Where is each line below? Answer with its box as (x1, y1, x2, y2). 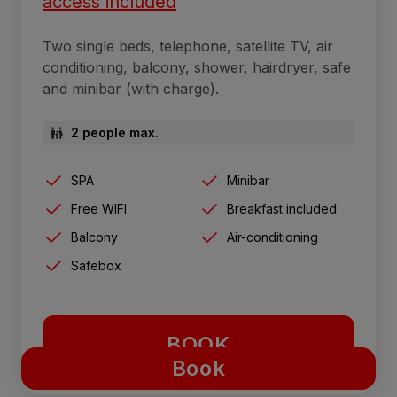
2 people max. (71, 125, 159, 141)
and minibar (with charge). (43, 80, 219, 98)
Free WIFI (71, 201, 127, 217)
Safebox (71, 258, 121, 274)
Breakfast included (227, 201, 337, 217)
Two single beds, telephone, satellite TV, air (43, 37, 333, 56)
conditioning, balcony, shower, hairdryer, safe (43, 58, 351, 77)
